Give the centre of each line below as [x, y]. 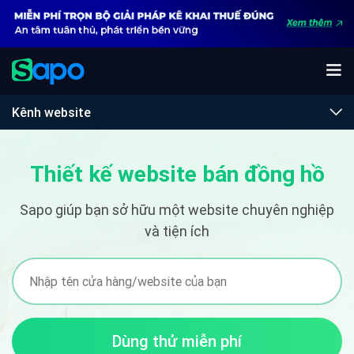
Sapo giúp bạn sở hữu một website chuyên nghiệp [177, 209]
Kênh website [51, 112]
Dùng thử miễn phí [177, 341]
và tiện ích [177, 231]
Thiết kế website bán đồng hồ [177, 173]
